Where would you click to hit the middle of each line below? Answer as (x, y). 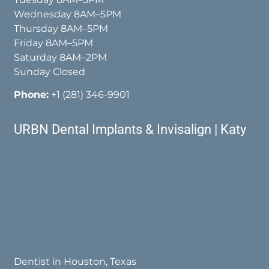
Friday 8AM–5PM (54, 43)
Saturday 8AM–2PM (61, 58)
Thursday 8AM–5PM (61, 29)
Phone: (32, 95)
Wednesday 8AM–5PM (68, 14)
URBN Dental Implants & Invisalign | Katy (130, 129)
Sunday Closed (50, 72)
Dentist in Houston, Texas (75, 261)
